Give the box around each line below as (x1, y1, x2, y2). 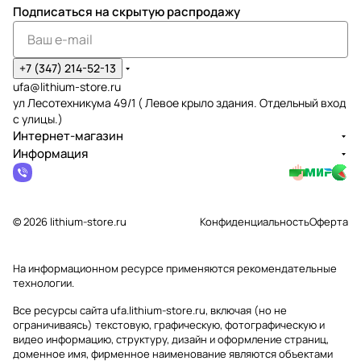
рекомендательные (237, 261, 337, 276)
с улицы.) (13, 111, 63, 127)
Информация (13, 145, 88, 162)
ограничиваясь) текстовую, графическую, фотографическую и (13, 317, 325, 332)
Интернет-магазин (13, 127, 123, 144)
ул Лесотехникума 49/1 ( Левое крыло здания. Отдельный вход (13, 95, 346, 110)
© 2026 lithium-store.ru (13, 214, 127, 229)
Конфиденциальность (200, 214, 309, 229)
